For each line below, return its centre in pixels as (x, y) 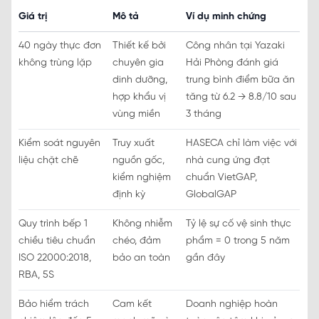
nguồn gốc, (138, 161)
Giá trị (33, 17)
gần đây (205, 258)
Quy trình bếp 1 (53, 224)
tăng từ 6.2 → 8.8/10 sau (241, 98)
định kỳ (129, 195)
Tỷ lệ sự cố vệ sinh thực (239, 224)
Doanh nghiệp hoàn (232, 305)
